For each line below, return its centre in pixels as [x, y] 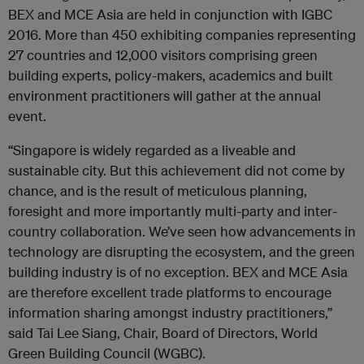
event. [27, 116]
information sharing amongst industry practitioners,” [170, 312]
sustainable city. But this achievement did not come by [177, 170]
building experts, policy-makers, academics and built [171, 75]
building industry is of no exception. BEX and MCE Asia [178, 272]
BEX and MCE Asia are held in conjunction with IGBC [170, 14]
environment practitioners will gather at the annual [165, 95]
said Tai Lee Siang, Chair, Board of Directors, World [163, 333]
